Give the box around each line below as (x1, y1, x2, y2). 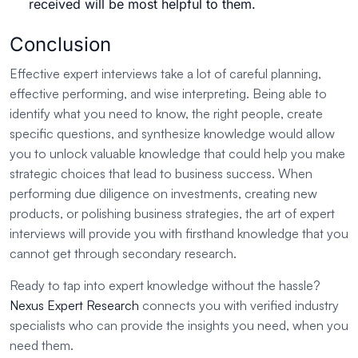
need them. (10, 337, 74, 354)
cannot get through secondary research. (10, 245, 237, 262)
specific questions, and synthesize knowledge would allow (10, 125, 335, 142)
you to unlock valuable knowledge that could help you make (10, 145, 345, 162)
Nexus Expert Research (10, 297, 139, 314)
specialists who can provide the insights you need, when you (10, 317, 348, 334)
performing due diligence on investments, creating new (10, 185, 317, 202)
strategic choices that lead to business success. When (10, 165, 312, 182)
